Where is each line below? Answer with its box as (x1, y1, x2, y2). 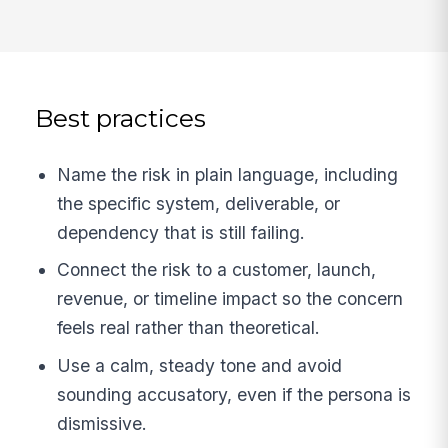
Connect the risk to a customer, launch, (57, 259, 377, 281)
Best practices (35, 103, 207, 134)
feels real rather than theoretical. (57, 317, 321, 339)
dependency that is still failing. (57, 221, 306, 243)
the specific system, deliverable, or (57, 192, 341, 214)
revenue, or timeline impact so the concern (57, 288, 404, 310)
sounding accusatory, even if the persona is (57, 384, 412, 406)
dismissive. (57, 413, 148, 435)
